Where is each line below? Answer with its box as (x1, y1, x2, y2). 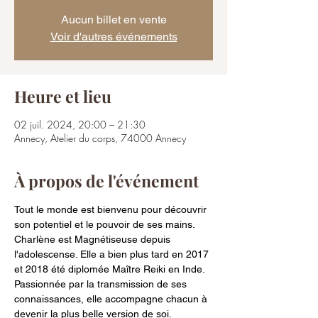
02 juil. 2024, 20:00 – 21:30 (14, 118, 146, 132)
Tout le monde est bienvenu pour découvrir (14, 204, 209, 216)
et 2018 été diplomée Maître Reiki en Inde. (14, 263, 208, 275)
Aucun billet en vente (60, 13, 167, 27)
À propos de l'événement (14, 170, 199, 192)
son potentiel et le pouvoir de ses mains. (14, 219, 195, 231)
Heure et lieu (14, 85, 111, 108)
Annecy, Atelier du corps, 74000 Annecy (14, 131, 186, 146)
